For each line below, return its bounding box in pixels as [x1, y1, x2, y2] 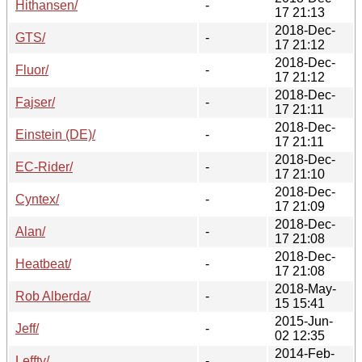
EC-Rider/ [15, 159, 73, 174]
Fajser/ [15, 95, 55, 109]
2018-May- [275, 281, 336, 296]
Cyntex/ [15, 192, 59, 206]
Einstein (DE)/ [15, 127, 95, 141]
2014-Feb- [275, 346, 335, 360]
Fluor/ [15, 62, 48, 77]
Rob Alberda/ [15, 288, 90, 303]
